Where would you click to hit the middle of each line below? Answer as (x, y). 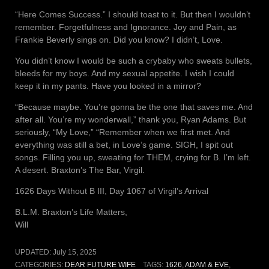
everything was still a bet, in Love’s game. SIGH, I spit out (124, 145)
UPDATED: (34, 252)
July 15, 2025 (75, 252)
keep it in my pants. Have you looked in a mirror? (108, 86)
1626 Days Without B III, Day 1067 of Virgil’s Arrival (112, 191)
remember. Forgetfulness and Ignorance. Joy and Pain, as (126, 27)
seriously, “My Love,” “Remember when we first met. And (122, 132)
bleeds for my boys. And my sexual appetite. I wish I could (125, 74)
